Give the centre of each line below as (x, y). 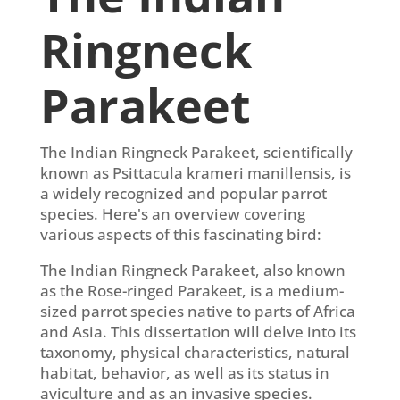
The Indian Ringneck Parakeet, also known (192, 271)
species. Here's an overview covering (172, 214)
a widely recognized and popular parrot (183, 194)
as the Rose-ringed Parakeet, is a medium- (192, 291)
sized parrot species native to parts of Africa (197, 312)
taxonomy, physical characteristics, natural (195, 353)
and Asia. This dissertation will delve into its (198, 332)
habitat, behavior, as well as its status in (184, 373)
